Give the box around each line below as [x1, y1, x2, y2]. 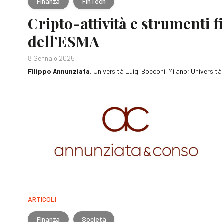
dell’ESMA [28, 31, 99, 52]
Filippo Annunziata [28, 67, 90, 76]
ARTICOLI [28, 195, 56, 204]
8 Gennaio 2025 [28, 54, 75, 63]
